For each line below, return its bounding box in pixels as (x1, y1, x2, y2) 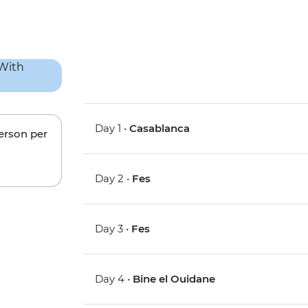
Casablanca (129, 122, 190, 135)
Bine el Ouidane (133, 272, 216, 286)
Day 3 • (95, 222, 132, 236)
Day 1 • (95, 122, 130, 135)
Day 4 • (95, 272, 133, 286)
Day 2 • (95, 172, 133, 186)
